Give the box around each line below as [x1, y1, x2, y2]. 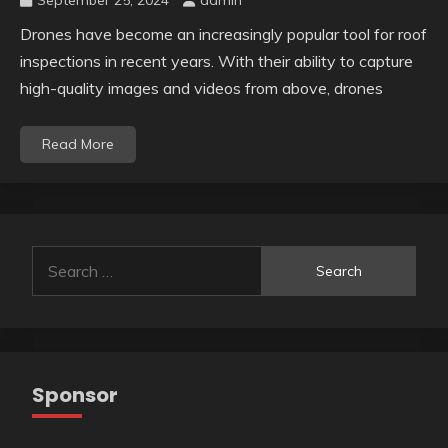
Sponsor [32, 381, 118, 410]
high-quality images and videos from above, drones [20, 78, 383, 99]
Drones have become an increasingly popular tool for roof [20, 24, 427, 45]
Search [31, 247, 81, 268]
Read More [42, 135, 114, 154]
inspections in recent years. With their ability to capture [20, 51, 413, 72]
